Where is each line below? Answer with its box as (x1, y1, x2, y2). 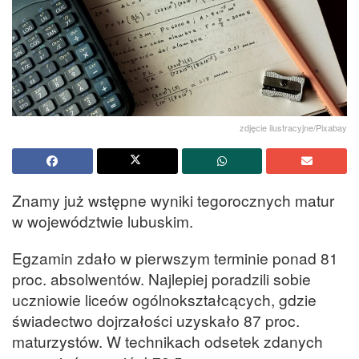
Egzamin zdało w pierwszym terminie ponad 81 (12, 246, 338, 268)
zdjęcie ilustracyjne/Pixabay (240, 121, 347, 135)
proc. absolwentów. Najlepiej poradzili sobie (12, 267, 311, 289)
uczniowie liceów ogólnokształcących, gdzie (12, 288, 317, 310)
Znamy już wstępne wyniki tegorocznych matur (12, 189, 334, 212)
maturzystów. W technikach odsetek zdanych (12, 329, 323, 352)
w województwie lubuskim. (12, 210, 193, 232)
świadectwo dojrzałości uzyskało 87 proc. (12, 309, 300, 331)
